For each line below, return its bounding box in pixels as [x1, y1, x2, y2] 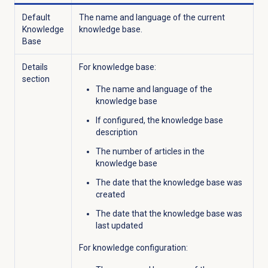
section [22, 74, 50, 84]
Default [22, 13, 50, 23]
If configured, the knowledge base [95, 115, 223, 126]
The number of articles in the [95, 147, 205, 157]
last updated [95, 220, 143, 230]
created [95, 190, 125, 199]
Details [22, 62, 48, 72]
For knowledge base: [78, 62, 156, 72]
